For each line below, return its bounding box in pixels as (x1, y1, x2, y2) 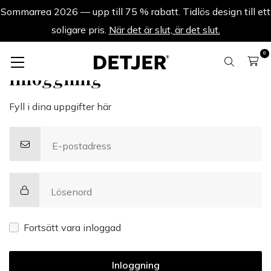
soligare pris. (51, 24, 109, 36)
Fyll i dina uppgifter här (9, 100, 111, 113)
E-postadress (52, 140, 111, 152)
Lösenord (51, 186, 93, 198)
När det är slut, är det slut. (108, 24, 220, 36)
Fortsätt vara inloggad (24, 221, 121, 233)
